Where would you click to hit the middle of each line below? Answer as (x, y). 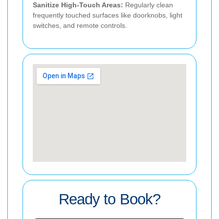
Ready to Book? (109, 199)
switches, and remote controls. (80, 25)
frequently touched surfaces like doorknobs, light (108, 15)
